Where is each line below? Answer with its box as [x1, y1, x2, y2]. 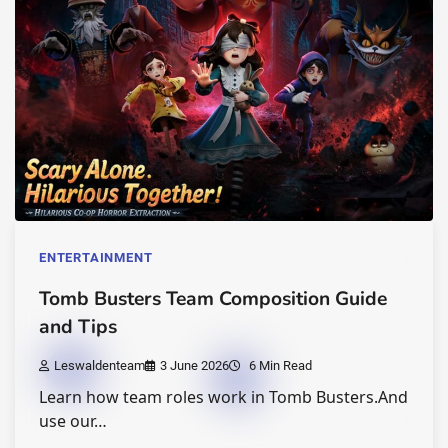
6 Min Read [246, 358, 312, 374]
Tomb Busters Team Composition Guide [39, 286, 387, 313]
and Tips [39, 314, 117, 341]
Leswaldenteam [54, 358, 145, 374]
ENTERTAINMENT [39, 250, 153, 266]
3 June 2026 [160, 358, 229, 374]
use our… [39, 410, 107, 433]
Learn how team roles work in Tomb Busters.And [39, 386, 408, 409]
